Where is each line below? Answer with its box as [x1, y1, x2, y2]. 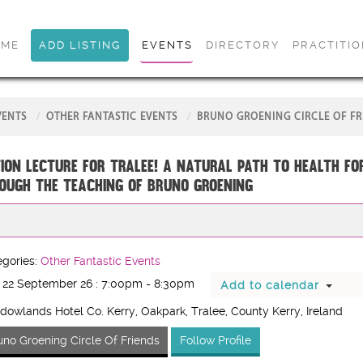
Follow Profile [179, 334, 251, 348]
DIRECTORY [205, 39, 280, 51]
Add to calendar [220, 279, 319, 293]
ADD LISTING [38, 39, 121, 51]
